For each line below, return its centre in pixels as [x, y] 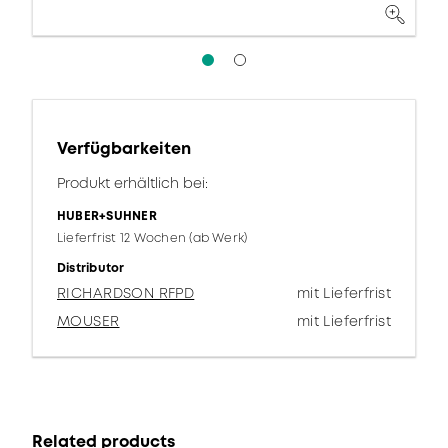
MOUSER [88, 321]
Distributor [91, 268]
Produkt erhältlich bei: [132, 183]
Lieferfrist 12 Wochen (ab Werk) [152, 238]
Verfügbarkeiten [124, 148]
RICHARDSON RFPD [126, 293]
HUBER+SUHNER [107, 216]
